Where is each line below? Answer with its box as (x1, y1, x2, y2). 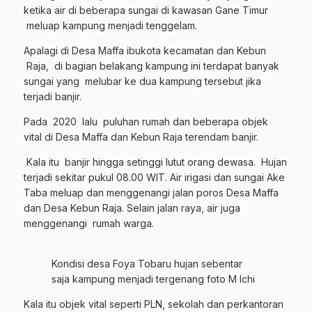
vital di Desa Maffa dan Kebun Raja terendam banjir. (24, 131, 258, 143)
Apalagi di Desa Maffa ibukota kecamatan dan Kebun (24, 45, 266, 56)
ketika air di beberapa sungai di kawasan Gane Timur (24, 4, 268, 16)
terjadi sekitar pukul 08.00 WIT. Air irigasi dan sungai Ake (24, 171, 285, 183)
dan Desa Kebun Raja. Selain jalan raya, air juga (24, 202, 240, 214)
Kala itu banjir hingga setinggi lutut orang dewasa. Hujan (24, 156, 287, 168)
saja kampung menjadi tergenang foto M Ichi (52, 273, 255, 285)
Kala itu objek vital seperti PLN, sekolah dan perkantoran (24, 298, 283, 310)
